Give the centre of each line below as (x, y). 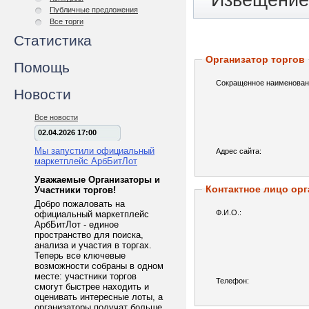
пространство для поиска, (89, 235)
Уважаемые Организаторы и (97, 180)
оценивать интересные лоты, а (99, 297)
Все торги (67, 21)
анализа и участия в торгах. (93, 245)
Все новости (56, 117)
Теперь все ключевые (80, 256)
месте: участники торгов (86, 276)
